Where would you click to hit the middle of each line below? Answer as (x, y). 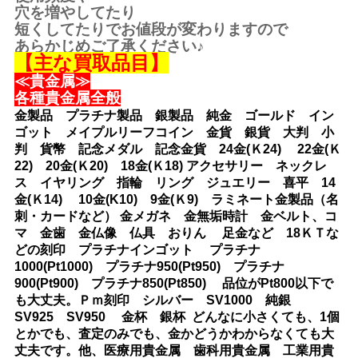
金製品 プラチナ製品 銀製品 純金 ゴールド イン (175, 115)
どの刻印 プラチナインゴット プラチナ (138, 250)
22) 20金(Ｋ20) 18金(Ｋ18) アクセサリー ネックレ (171, 166)
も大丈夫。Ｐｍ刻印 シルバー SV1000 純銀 (159, 300)
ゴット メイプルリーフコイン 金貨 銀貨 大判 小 (175, 132)
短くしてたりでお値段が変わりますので (151, 29)
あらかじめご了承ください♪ (110, 46)
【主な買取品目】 (92, 63)
